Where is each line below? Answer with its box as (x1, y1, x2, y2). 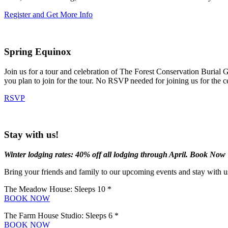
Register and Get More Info (4, 10, 93, 19)
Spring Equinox (4, 46, 71, 57)
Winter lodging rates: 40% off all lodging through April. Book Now (4, 150, 225, 159)
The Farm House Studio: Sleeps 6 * (4, 211, 119, 220)
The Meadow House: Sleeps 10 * (4, 185, 111, 194)
